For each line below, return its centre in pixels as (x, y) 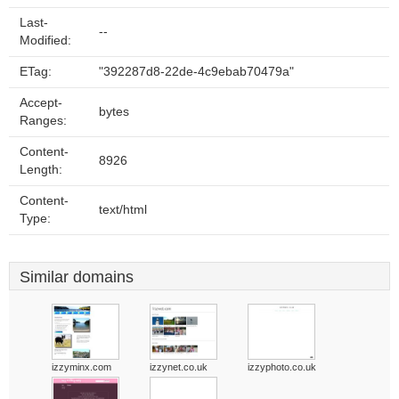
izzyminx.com (81, 367)
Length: (41, 170)
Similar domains (77, 277)
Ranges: (43, 121)
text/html (123, 210)
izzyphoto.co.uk (282, 367)
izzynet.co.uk (179, 367)
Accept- (41, 103)
